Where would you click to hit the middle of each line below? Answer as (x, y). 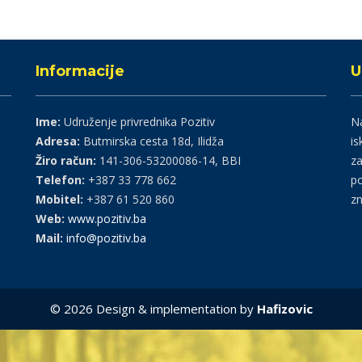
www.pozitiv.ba (107, 218)
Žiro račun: (66, 160)
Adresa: (58, 141)
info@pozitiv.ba (106, 238)
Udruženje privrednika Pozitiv (138, 121)
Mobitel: (59, 199)
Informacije (80, 71)
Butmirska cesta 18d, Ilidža (152, 141)
